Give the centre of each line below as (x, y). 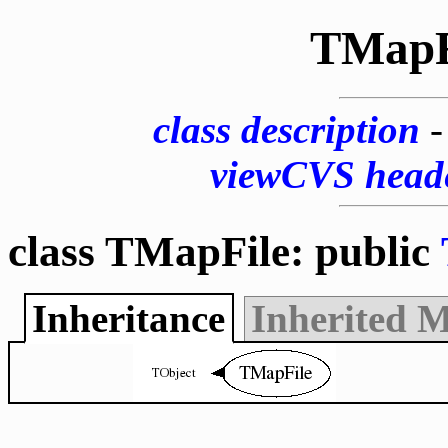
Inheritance (129, 318)
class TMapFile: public (224, 251)
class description (286, 129)
